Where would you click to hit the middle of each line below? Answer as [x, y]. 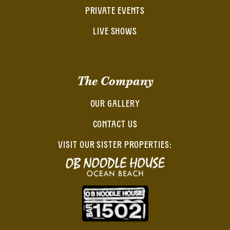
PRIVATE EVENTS [115, 12]
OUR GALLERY [115, 105]
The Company [115, 81]
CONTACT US [115, 125]
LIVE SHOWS [115, 32]
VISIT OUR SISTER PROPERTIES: [115, 146]
